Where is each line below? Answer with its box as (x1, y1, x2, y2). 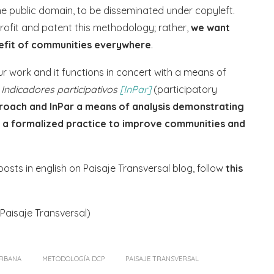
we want (191, 21, 230, 34)
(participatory (151, 83, 217, 96)
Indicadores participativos (1, 83, 120, 96)
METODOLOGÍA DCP (42, 254, 105, 264)
